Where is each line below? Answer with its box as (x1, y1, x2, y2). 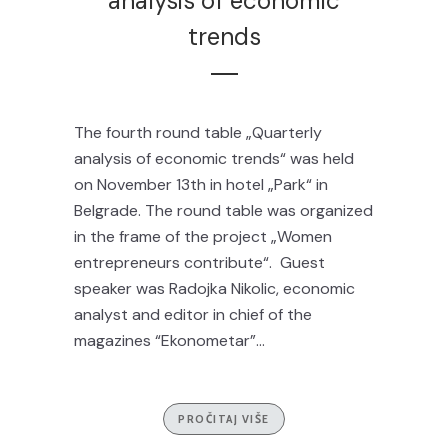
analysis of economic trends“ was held (74, 148, 354, 169)
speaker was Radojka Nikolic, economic (74, 278, 355, 299)
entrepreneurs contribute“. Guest (74, 252, 325, 273)
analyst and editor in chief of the (74, 304, 312, 325)
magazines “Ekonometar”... (74, 330, 265, 351)
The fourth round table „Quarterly (74, 122, 322, 143)
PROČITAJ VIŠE (178, 411, 270, 426)
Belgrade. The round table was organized (74, 200, 373, 221)
